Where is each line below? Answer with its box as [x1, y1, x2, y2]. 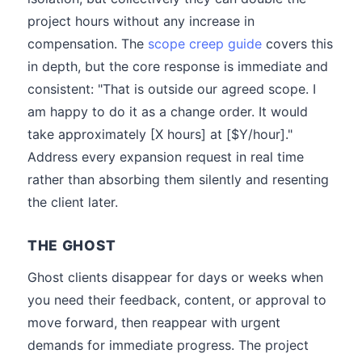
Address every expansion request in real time [27, 149, 304, 165]
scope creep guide [148, 36, 262, 52]
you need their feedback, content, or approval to [27, 292, 326, 308]
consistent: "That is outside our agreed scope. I [27, 81, 316, 97]
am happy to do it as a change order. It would [27, 103, 308, 120]
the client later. [27, 194, 118, 210]
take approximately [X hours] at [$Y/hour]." [27, 126, 293, 142]
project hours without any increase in [27, 13, 255, 29]
